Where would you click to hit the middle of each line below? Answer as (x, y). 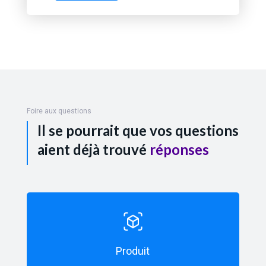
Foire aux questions (59, 111)
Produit (133, 251)
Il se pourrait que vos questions (138, 131)
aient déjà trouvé (93, 150)
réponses (179, 150)
